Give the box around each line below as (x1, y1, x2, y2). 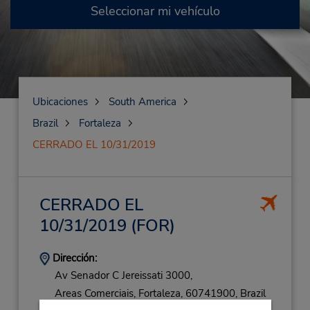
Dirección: (49, 251, 97, 265)
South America (108, 95, 176, 109)
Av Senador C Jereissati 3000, (54, 268, 192, 283)
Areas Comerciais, (54, 286, 136, 300)
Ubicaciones (32, 95, 88, 109)
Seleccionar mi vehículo (90, 3, 220, 19)
